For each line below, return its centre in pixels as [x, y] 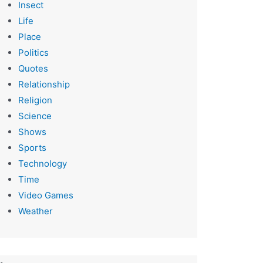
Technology [42, 163]
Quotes [33, 68]
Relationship [44, 84]
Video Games [45, 195]
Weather [35, 211]
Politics [33, 52]
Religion [35, 100]
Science [35, 116]
